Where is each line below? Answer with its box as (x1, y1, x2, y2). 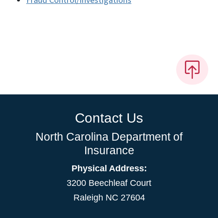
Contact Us (75, 110, 143, 126)
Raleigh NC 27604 (73, 193, 145, 203)
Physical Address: (71, 163, 147, 174)
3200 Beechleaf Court (67, 178, 151, 188)
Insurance (84, 144, 134, 157)
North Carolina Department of (36, 130, 182, 144)
